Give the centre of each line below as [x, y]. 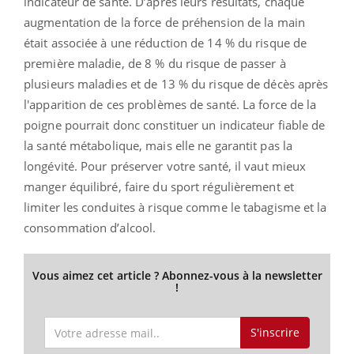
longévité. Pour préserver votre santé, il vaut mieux [165, 166]
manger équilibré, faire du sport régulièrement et [159, 186]
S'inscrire [275, 333]
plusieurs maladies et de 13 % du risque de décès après [176, 83]
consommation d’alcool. [90, 227]
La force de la [280, 104]
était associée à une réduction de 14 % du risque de [166, 42]
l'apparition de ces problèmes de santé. [134, 104]
